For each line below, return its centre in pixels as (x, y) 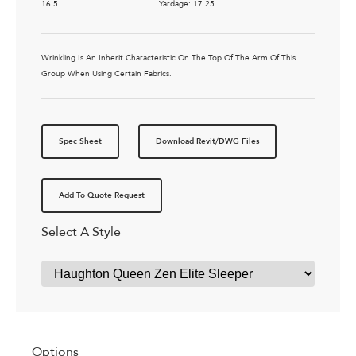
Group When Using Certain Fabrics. (106, 74)
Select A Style (81, 232)
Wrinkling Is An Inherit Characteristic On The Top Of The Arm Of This (168, 58)
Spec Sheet (80, 142)
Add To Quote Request (102, 196)
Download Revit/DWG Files (207, 142)
